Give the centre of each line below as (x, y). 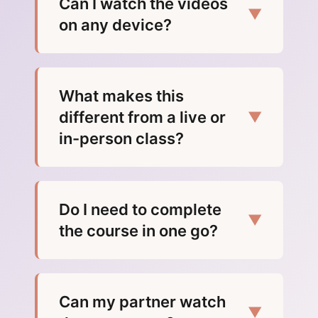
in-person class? (121, 139)
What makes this (121, 96)
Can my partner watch (142, 302)
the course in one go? (138, 231)
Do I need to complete (140, 210)
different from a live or (142, 117)
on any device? (115, 25)
